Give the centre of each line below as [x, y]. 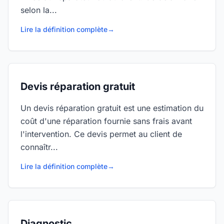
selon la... [39, 10]
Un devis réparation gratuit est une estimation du [112, 108]
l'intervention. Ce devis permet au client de [101, 134]
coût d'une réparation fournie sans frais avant [106, 121]
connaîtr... [39, 147]
